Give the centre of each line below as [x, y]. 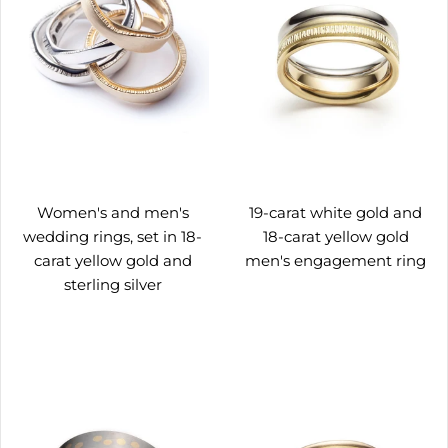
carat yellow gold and [112, 261]
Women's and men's [112, 213]
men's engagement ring [335, 261]
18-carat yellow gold [335, 237]
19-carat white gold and [335, 213]
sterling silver [112, 285]
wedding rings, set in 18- [112, 237]
